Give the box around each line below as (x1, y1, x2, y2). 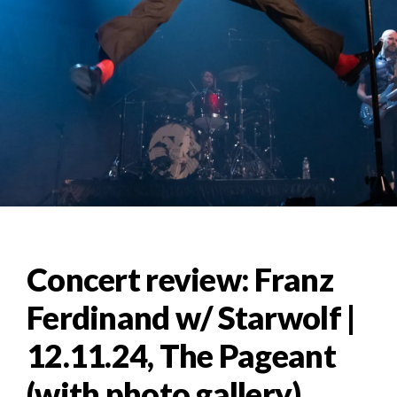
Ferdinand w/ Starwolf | (27, 298, 355, 338)
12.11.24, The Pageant (27, 336, 336, 376)
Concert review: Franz (27, 260, 333, 300)
